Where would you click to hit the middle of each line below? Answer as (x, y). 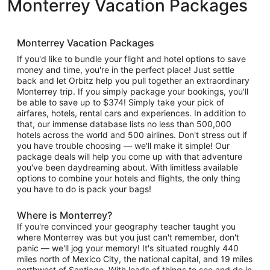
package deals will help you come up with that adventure (130, 156)
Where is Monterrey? (64, 215)
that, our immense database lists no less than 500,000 (124, 124)
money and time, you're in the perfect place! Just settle (126, 70)
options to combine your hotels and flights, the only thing (129, 178)
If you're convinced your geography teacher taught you (126, 226)
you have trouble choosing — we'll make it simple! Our (123, 146)
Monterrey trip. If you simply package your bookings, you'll (133, 91)
